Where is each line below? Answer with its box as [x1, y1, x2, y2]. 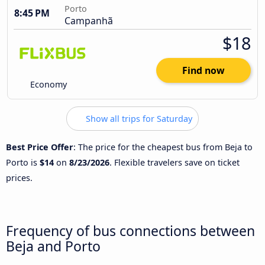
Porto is [6, 156, 40, 168]
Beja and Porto [6, 236, 101, 256]
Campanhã [64, 14, 113, 28]
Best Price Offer [6, 141, 73, 153]
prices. [6, 172, 33, 183]
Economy [28, 79, 67, 91]
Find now [182, 64, 225, 77]
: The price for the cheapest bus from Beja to [73, 141, 253, 153]
